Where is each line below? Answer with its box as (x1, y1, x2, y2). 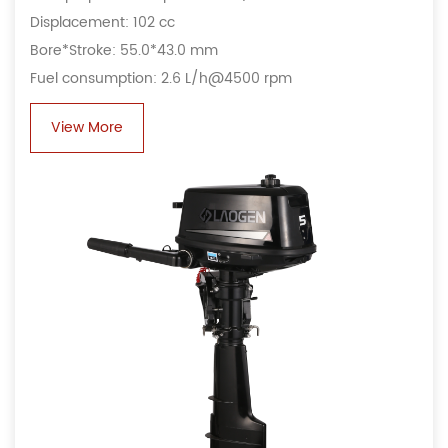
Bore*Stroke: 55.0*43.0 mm (30, 38, 218, 62)
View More (51, 115, 123, 139)
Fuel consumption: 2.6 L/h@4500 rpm (30, 66, 292, 90)
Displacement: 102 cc (30, 10, 175, 34)
